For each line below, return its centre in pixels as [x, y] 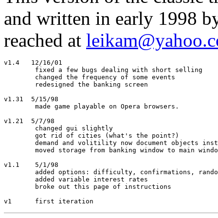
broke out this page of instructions [19, 187]
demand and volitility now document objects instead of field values [19, 143]
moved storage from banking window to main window [19, 150]
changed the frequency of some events [19, 77]
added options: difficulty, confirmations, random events [19, 172]
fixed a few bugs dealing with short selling [19, 70]
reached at [45, 40]
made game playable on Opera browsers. [19, 106]
